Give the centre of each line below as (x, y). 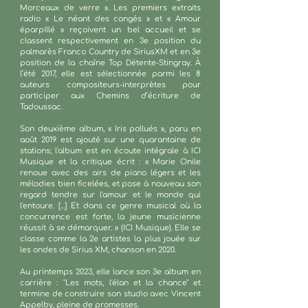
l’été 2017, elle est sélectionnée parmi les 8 (110, 74)
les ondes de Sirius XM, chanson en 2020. (98, 250)
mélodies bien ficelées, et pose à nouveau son (110, 184)
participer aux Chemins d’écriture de (110, 96)
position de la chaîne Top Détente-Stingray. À (110, 63)
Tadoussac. (41, 107)
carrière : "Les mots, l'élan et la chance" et (110, 283)
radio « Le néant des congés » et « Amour (110, 19)
